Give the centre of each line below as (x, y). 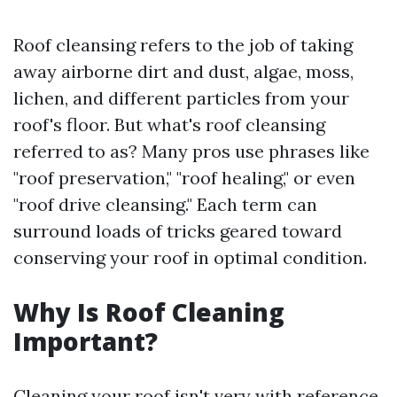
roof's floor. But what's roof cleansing (169, 125)
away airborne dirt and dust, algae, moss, (183, 71)
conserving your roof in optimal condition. (190, 257)
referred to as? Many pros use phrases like (191, 151)
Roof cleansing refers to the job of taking (183, 45)
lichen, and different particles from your (181, 98)
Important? (86, 341)
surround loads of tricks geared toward (178, 231)
